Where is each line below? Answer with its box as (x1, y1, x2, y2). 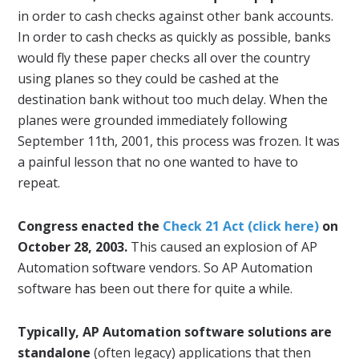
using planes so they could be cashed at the (18, 69, 280, 87)
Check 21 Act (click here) (163, 216, 320, 235)
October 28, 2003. (18, 237, 128, 256)
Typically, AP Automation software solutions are (18, 322, 333, 341)
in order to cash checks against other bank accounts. (18, 6, 334, 25)
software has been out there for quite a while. (18, 279, 293, 297)
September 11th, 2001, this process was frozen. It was (18, 131, 341, 150)
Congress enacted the (18, 216, 163, 235)
